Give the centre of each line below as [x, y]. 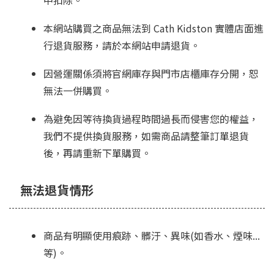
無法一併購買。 [78, 91]
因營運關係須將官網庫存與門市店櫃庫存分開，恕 [151, 74]
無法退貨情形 [57, 190]
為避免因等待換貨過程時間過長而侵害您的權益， [151, 119]
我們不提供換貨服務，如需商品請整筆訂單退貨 [146, 136]
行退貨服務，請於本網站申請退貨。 [122, 46]
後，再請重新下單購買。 [97, 153]
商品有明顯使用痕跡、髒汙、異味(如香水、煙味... [152, 236]
